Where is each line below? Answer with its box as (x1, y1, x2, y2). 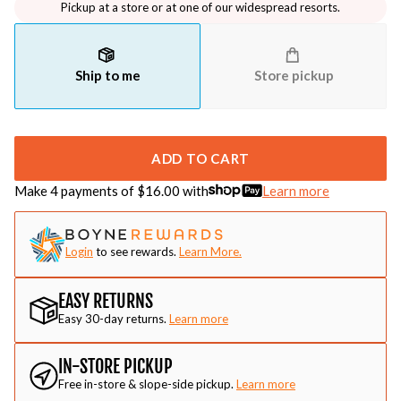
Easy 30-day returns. (58, 311, 166, 326)
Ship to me (74, 67, 141, 83)
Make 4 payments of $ (14, 183, 145, 199)
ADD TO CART (150, 149, 251, 166)
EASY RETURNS (58, 290, 153, 312)
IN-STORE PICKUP (58, 355, 173, 378)
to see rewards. (96, 243, 176, 259)
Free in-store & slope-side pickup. (58, 377, 234, 391)
